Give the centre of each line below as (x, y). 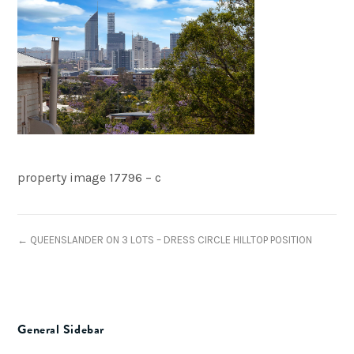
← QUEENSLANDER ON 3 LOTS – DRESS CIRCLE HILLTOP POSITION (165, 240)
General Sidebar (61, 330)
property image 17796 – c (90, 178)
